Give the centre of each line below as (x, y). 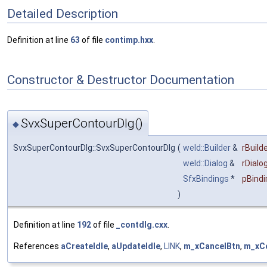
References (37, 246)
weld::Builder (207, 148)
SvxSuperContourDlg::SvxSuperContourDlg (94, 148)
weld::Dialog (205, 163)
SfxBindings (206, 178)
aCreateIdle (84, 246)
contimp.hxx (129, 40)
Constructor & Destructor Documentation (121, 80)
